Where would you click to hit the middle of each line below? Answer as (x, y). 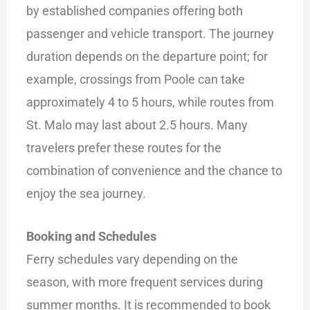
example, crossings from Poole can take (136, 79)
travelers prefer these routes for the (124, 147)
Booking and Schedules (92, 237)
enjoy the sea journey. (86, 193)
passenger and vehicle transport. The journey (151, 33)
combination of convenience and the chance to (155, 170)
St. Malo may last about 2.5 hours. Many (137, 125)
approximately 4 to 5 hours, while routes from (151, 102)
